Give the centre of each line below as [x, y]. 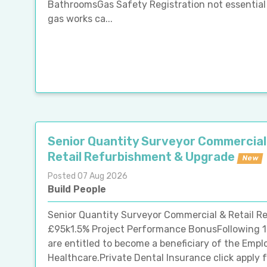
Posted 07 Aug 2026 [88, 176]
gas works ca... [80, 18]
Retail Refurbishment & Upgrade [141, 156]
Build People [77, 189]
